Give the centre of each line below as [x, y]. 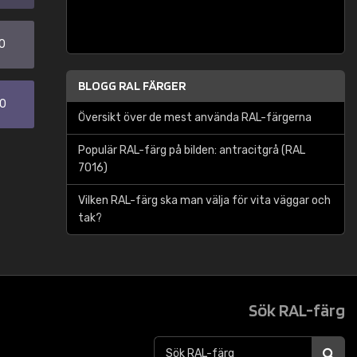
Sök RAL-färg [297, 310]
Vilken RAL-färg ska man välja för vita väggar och [204, 200]
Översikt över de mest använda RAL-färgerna [195, 118]
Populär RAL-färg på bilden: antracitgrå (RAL [192, 150]
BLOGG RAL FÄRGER [132, 86]
